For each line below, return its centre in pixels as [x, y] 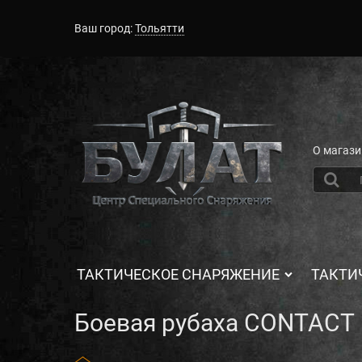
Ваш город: [103, 28]
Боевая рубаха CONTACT [215, 323]
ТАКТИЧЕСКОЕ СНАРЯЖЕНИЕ [178, 275]
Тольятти [160, 28]
